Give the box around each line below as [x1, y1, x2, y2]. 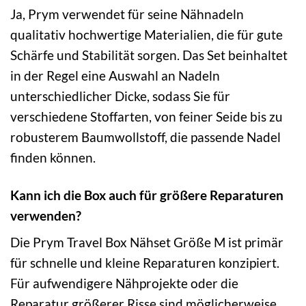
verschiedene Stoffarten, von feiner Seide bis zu [10, 108, 283, 124]
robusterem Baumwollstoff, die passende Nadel [10, 128, 281, 145]
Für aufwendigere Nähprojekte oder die [10, 275, 238, 292]
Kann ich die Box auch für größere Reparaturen [10, 186, 283, 203]
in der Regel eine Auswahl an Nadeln [10, 67, 220, 83]
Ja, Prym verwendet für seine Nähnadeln [10, 5, 244, 22]
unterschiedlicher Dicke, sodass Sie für [10, 87, 230, 104]
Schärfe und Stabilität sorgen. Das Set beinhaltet [10, 46, 288, 63]
